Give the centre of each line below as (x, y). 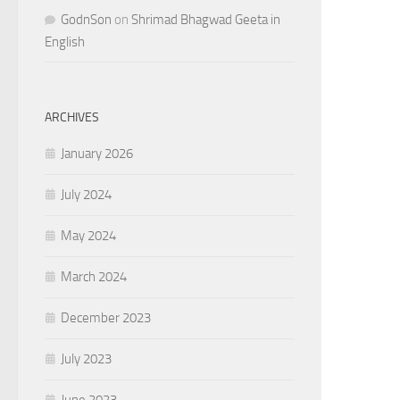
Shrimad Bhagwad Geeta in (206, 20)
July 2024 (86, 195)
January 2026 (97, 154)
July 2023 (86, 359)
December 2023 (106, 318)
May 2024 (88, 236)
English (65, 42)
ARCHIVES (72, 117)
